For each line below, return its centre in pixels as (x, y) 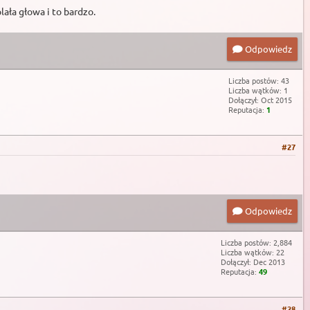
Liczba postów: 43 (259, 81)
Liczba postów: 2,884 (256, 243)
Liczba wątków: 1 (258, 90)
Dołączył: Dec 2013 (253, 262)
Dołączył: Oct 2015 (260, 100)
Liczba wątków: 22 (253, 252)
